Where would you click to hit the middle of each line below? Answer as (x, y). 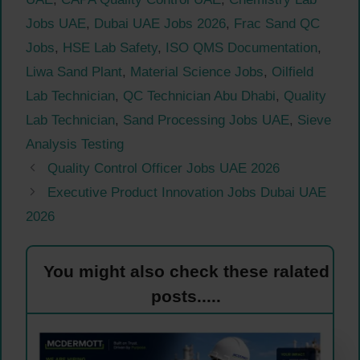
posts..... (186, 297)
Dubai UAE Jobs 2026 (160, 24)
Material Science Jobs (197, 72)
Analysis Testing (75, 145)
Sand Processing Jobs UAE (206, 121)
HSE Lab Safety (110, 48)
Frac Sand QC (277, 24)
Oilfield (292, 72)
